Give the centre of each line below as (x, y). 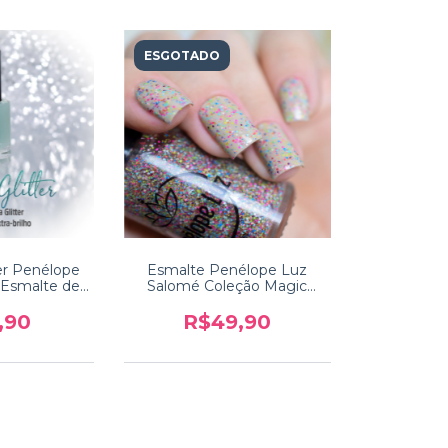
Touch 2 (227, 301)
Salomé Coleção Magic (227, 285)
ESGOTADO (181, 55)
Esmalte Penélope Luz (227, 269)
